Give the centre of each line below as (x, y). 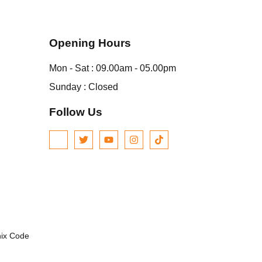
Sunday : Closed (84, 87)
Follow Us (76, 112)
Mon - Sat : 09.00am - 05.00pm (113, 68)
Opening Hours (90, 43)
